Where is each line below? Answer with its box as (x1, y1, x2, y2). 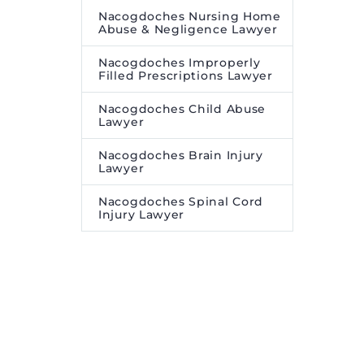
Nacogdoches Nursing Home (98, 9, 281, 24)
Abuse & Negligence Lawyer (98, 22, 278, 37)
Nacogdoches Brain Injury (98, 148, 263, 162)
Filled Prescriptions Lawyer (98, 68, 273, 83)
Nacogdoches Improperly (98, 55, 261, 70)
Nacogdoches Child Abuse (98, 102, 266, 116)
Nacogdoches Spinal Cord (98, 194, 264, 209)
